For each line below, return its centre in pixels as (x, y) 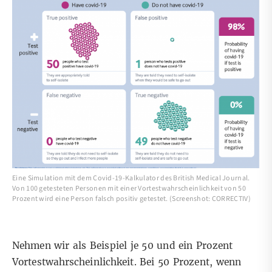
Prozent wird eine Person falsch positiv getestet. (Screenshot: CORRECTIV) (131, 199)
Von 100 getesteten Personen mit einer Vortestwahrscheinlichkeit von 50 (129, 189)
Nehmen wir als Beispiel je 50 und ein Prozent (122, 246)
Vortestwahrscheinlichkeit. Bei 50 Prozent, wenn (127, 262)
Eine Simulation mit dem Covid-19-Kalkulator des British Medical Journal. (131, 178)
